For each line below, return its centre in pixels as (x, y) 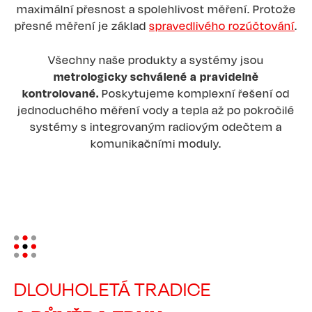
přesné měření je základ (82, 25)
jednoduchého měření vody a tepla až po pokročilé (156, 110)
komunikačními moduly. (156, 143)
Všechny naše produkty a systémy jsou (156, 60)
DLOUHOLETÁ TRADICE (112, 289)
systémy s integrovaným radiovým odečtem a (156, 126)
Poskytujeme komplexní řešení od (196, 93)
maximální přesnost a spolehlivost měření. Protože (156, 9)
